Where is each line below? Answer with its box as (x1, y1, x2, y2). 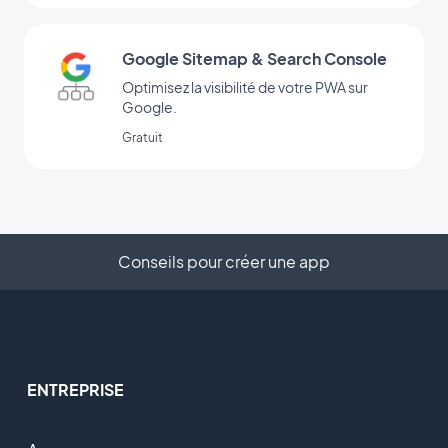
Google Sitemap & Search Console (122, 47, 387, 69)
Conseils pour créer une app (118, 250, 330, 272)
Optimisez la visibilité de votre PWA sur (122, 77, 368, 96)
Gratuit (122, 129, 163, 145)
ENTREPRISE (26, 378, 124, 400)
